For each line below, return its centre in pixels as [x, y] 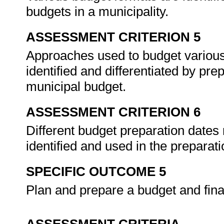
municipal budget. [78, 86]
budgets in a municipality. [99, 11]
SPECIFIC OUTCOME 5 [96, 171]
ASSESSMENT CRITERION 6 [113, 112]
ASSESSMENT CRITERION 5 [113, 37]
